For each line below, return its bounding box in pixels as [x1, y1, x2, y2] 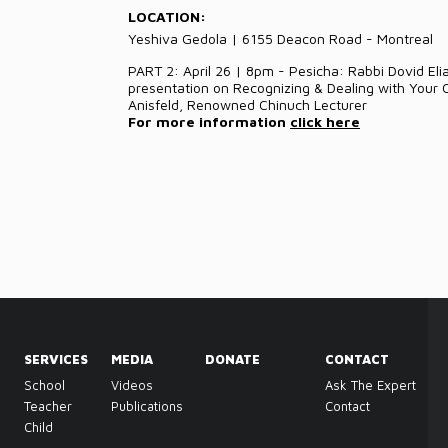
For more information [128, 113, 290, 130]
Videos [110, 377, 153, 393]
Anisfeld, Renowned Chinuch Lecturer [128, 96, 367, 113]
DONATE [204, 351, 260, 367]
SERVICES [24, 351, 89, 367]
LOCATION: [128, 8, 206, 25]
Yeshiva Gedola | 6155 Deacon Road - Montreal [128, 30, 433, 47]
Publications [110, 398, 183, 414]
